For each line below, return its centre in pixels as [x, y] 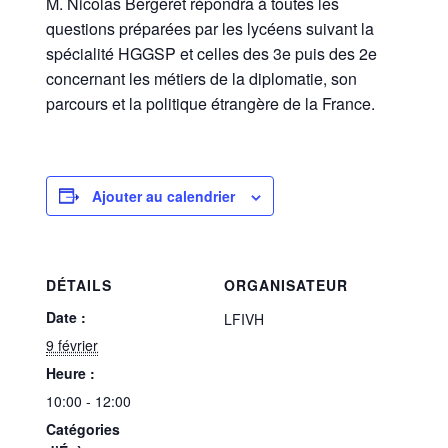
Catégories [83, 428]
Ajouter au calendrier [164, 195]
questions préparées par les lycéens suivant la [210, 28]
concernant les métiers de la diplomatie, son [202, 78]
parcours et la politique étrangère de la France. [211, 103]
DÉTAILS [79, 284]
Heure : [71, 372]
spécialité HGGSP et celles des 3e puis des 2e [212, 53]
